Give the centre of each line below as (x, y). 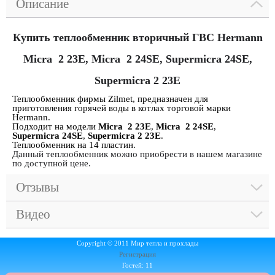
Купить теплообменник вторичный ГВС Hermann (137, 37)
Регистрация (137, 254)
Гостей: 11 (137, 265)
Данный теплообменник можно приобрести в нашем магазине (137, 154)
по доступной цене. (52, 163)
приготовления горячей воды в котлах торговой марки (122, 108)
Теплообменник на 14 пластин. (74, 145)
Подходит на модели (55, 126)
